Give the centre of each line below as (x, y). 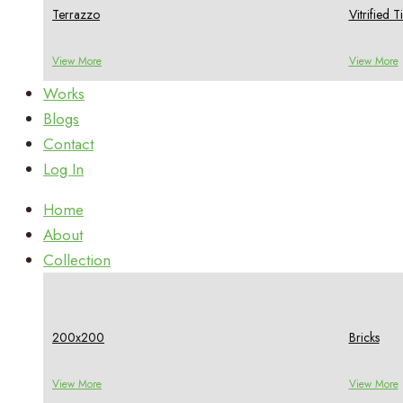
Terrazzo (76, 15)
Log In (63, 169)
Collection (77, 260)
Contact (68, 143)
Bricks (364, 338)
